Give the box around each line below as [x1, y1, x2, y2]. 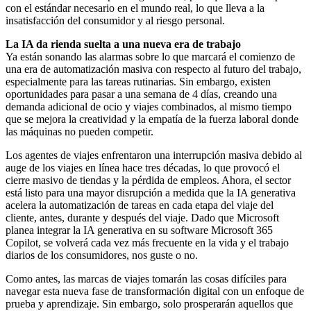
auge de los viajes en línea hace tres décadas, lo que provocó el [6, 161, 280, 174]
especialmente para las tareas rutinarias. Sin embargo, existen [6, 75, 271, 87]
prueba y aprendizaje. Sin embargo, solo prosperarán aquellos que [6, 297, 293, 310]
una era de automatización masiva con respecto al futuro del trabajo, [6, 62, 301, 75]
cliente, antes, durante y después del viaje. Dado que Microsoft [6, 211, 279, 224]
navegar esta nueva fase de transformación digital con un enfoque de [6, 285, 304, 297]
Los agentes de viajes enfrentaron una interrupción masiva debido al [6, 149, 302, 161]
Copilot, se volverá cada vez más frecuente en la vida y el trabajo [6, 236, 289, 249]
